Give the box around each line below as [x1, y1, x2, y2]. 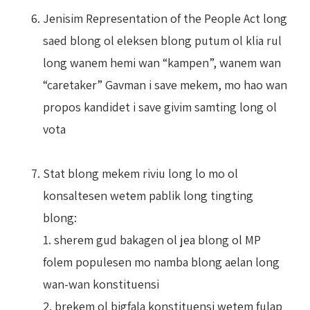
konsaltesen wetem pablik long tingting [43, 187, 253, 203]
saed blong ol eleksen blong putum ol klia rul [43, 32, 282, 48]
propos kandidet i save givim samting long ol [43, 98, 277, 115]
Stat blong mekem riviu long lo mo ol [43, 165, 238, 181]
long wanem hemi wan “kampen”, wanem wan [43, 54, 281, 71]
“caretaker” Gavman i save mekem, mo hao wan [43, 76, 287, 93]
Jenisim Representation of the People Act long [43, 10, 287, 26]
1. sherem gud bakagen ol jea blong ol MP [43, 231, 261, 248]
